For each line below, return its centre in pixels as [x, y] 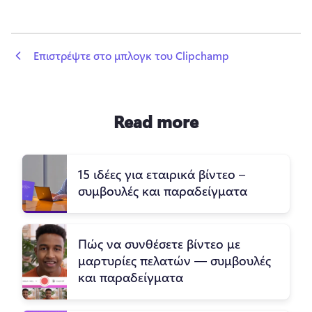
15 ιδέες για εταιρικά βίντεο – [162, 174]
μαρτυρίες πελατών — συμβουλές [174, 261]
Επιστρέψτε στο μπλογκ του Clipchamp [131, 56]
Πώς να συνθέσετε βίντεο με [159, 244]
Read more [156, 122]
